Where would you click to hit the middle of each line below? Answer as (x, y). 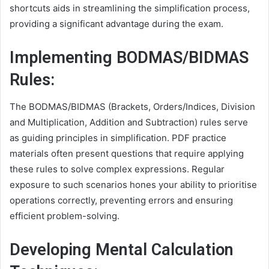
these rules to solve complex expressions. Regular (117, 169)
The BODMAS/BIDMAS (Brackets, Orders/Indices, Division (132, 107)
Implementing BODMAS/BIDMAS (129, 57)
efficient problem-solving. (65, 216)
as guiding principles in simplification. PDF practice (118, 138)
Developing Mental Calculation (122, 250)
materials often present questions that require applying (127, 154)
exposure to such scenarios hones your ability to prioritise (133, 185)
